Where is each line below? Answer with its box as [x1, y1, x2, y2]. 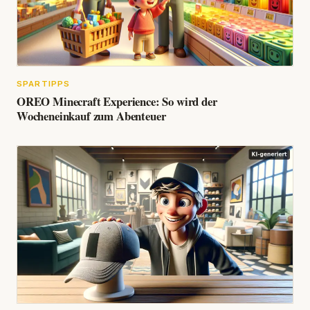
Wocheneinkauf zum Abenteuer [17, 107, 166, 125]
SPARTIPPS [17, 79, 71, 89]
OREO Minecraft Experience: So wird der [17, 93, 217, 111]
